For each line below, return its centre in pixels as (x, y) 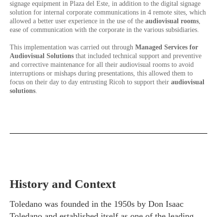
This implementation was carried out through (72, 47)
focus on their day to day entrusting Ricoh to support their (90, 82)
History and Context (63, 184)
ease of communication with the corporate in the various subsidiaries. (104, 30)
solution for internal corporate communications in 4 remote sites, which (108, 12)
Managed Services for (167, 47)
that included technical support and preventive (139, 56)
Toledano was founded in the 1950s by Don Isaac (97, 204)
